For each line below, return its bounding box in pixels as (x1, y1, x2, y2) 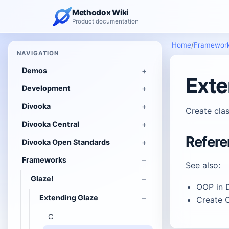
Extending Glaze (39, 193, 98, 202)
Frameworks (22, 155, 66, 164)
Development (22, 84, 71, 93)
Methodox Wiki (72, 7, 129, 17)
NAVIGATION (17, 50, 59, 57)
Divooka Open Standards (22, 138, 110, 146)
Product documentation (72, 17, 139, 25)
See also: (186, 160, 220, 170)
